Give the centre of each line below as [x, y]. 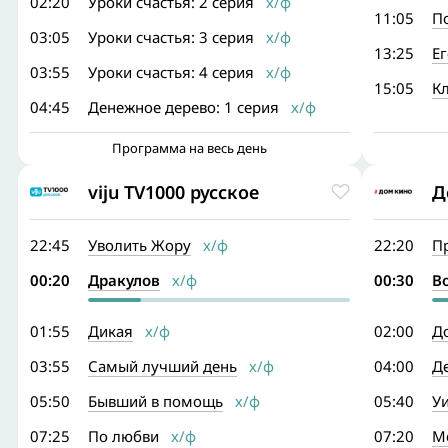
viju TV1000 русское [173, 191]
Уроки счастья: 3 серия [171, 37]
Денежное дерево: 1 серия [183, 107]
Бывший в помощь [155, 401]
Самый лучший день [162, 366]
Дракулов [124, 280]
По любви [123, 436]
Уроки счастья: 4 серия [171, 72]
